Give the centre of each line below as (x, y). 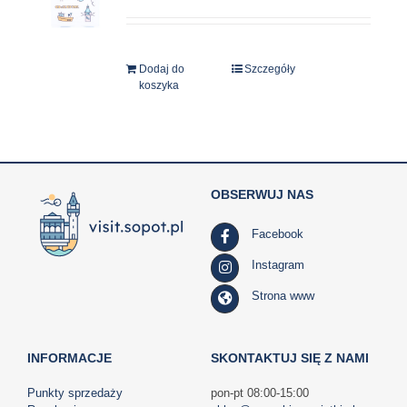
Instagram (278, 265)
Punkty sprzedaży (74, 393)
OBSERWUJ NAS (262, 194)
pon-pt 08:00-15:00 (259, 393)
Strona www (283, 296)
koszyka (159, 85)
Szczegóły (270, 69)
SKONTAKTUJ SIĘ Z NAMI (289, 358)
